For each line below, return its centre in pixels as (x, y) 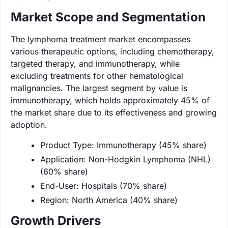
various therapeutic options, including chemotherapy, (112, 51)
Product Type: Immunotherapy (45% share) (123, 145)
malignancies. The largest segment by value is (99, 88)
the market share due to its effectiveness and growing (114, 112)
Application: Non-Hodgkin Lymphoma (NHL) (125, 159)
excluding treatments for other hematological (97, 76)
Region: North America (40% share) (109, 200)
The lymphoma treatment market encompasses (101, 39)
